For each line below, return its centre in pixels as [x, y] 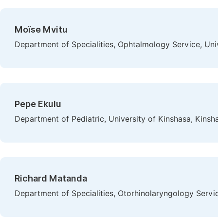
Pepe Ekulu [38, 104]
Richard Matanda [51, 178]
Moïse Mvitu [41, 29]
